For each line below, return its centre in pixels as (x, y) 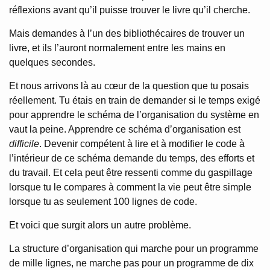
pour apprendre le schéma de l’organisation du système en (134, 115)
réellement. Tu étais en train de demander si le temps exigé (135, 101)
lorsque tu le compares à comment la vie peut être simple (130, 187)
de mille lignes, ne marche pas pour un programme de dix (131, 263)
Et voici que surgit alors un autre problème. (100, 225)
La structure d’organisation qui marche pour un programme (134, 249)
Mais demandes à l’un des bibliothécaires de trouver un (127, 34)
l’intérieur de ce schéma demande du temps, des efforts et (132, 159)
